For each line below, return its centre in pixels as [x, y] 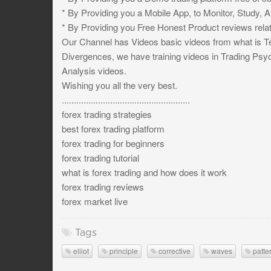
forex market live [95, 201]
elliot [80, 250]
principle [123, 250]
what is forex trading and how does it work [144, 172]
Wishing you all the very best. [119, 85]
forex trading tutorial [100, 157]
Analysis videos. [94, 70]
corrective [174, 250]
